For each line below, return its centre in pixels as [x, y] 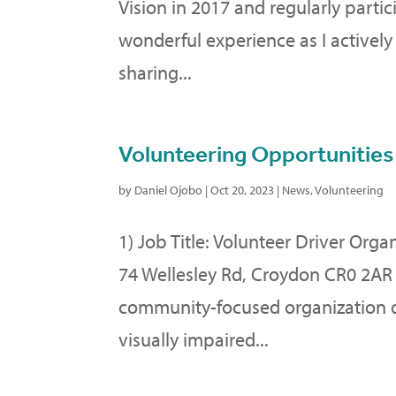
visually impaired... [194, 339]
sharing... [156, 72]
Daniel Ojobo [169, 190]
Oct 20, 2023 [243, 190]
